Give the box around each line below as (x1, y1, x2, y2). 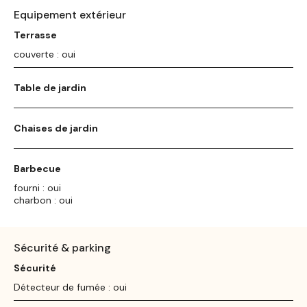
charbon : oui (14, 193, 73, 206)
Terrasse (14, 28, 57, 41)
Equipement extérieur (14, 7, 126, 22)
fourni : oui (14, 181, 61, 194)
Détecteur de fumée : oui (14, 280, 127, 293)
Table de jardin (14, 81, 86, 94)
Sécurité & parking (14, 240, 111, 255)
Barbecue (14, 162, 61, 175)
